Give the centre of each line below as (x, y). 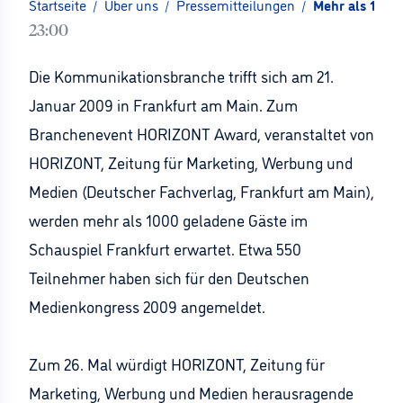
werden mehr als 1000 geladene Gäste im (168, 219)
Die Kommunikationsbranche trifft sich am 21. (181, 76)
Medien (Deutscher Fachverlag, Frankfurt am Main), (201, 191)
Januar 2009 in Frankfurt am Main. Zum (163, 104)
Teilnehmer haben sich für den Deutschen (169, 277)
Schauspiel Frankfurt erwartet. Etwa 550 (165, 248)
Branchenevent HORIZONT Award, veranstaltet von (201, 133)
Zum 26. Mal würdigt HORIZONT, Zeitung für (177, 363)
